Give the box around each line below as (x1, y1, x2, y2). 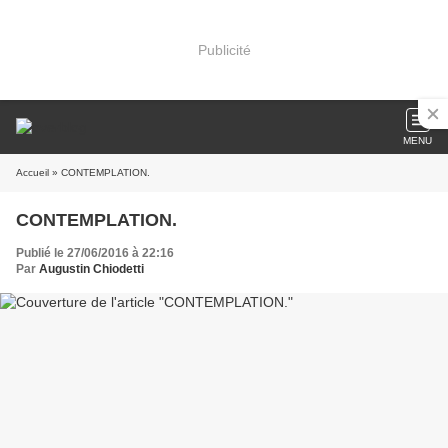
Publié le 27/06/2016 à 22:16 (16, 246, 174, 260)
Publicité (197, 41, 251, 58)
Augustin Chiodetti (39, 262, 144, 276)
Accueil (16, 167, 49, 178)
